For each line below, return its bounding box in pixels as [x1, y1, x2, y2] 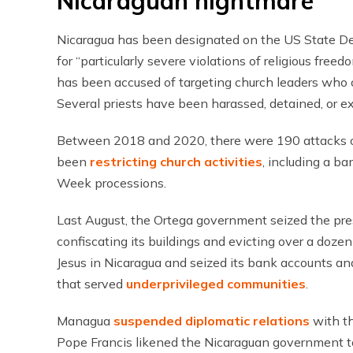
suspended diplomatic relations [113, 313, 310, 329]
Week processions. [57, 175, 166, 191]
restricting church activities [90, 154, 262, 169]
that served [57, 276, 126, 292]
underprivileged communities [126, 276, 306, 292]
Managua [57, 313, 113, 329]
